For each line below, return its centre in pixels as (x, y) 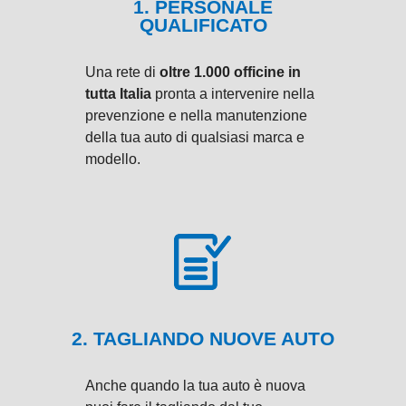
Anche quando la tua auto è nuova (195, 385)
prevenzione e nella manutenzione (196, 115)
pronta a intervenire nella (233, 93)
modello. (113, 159)
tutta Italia (118, 93)
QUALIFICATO (203, 24)
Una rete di (122, 72)
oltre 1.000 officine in (230, 72)
